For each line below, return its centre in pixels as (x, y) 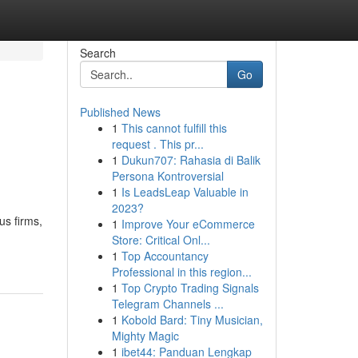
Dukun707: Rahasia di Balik (191, 160)
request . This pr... (157, 144)
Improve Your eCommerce (188, 224)
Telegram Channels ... (167, 304)
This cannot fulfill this (174, 128)
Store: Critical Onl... (161, 240)
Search (97, 53)
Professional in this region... (181, 272)
